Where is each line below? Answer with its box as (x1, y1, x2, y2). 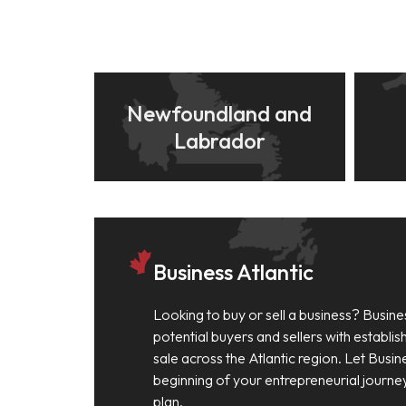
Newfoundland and (127, 100, 313, 127)
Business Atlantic (153, 258, 314, 285)
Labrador (173, 127, 266, 154)
